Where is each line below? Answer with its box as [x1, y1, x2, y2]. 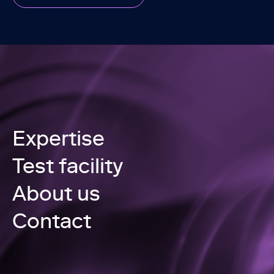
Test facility [12, 152, 123, 179]
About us [12, 179, 100, 206]
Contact [12, 207, 91, 234]
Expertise [12, 124, 105, 151]
